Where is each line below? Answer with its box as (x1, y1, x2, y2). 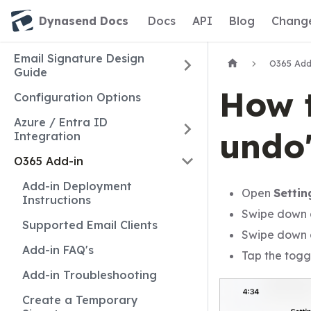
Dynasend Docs (39, 14, 128, 28)
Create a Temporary (22, 293, 138, 307)
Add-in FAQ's (22, 243, 94, 257)
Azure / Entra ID (14, 115, 108, 129)
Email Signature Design (14, 51, 144, 65)
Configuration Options (14, 90, 141, 104)
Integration (14, 129, 81, 143)
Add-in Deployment (22, 179, 132, 193)
